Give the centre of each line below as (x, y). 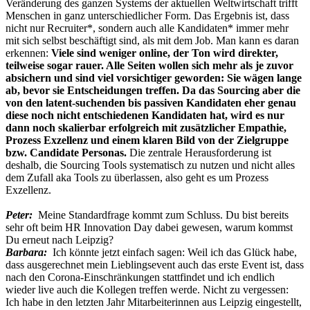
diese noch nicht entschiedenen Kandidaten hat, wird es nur (145, 116)
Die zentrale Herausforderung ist (200, 153)
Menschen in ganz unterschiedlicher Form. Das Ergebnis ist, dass (147, 16)
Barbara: (26, 253)
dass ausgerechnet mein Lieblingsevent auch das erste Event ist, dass (155, 265)
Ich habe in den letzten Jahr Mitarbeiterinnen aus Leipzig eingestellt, (154, 302)
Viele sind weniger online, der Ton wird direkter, (165, 53)
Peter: (22, 215)
